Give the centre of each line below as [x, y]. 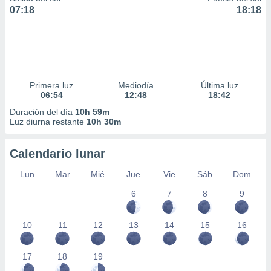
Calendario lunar [57, 154]
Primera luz [52, 85]
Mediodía [135, 85]
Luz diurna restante [48, 122]
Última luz [219, 85]
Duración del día [42, 112]
